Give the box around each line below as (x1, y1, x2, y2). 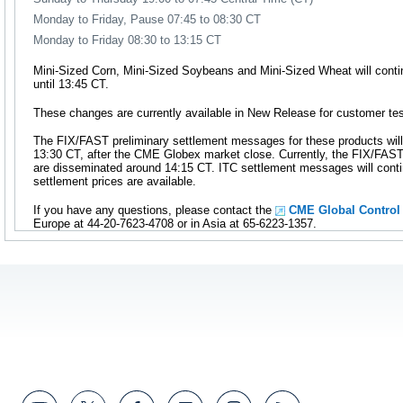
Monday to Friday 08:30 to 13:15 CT (33, 33, 221, 48)
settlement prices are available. (33, 175, 196, 189)
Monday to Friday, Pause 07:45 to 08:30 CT (33, 13, 261, 27)
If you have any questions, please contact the (33, 203, 275, 218)
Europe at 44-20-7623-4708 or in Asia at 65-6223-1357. (33, 217, 317, 231)
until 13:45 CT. (33, 77, 109, 92)
